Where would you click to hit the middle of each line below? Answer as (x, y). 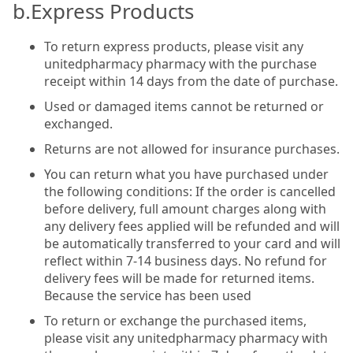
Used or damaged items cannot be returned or (184, 106)
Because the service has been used (148, 295)
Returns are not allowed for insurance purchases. (192, 149)
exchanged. (78, 123)
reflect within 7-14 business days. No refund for (186, 260)
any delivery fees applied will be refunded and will (192, 226)
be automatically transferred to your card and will (192, 243)
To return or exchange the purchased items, (175, 320)
